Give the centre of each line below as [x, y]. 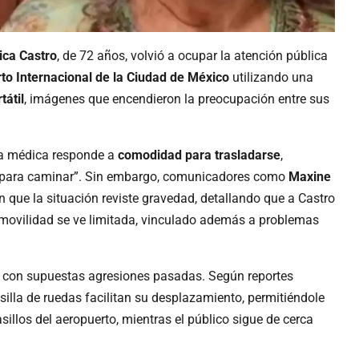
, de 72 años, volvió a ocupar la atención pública [192, 56]
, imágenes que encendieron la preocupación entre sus [177, 99]
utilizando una [271, 78]
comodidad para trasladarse [199, 155]
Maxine [310, 177]
